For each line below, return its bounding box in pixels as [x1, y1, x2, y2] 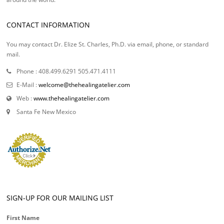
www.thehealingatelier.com [33, 93, 109, 102]
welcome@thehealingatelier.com [38, 80, 130, 89]
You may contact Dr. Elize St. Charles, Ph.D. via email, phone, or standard [6, 39, 208, 48]
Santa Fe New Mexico [16, 107, 76, 116]
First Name [6, 213, 39, 222]
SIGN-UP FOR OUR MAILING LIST [6, 192, 113, 202]
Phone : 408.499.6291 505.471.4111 [16, 66, 116, 75]
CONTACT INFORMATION [6, 20, 90, 30]
